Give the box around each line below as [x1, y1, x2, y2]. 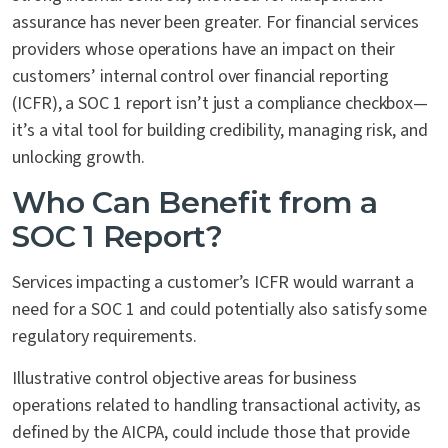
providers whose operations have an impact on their [12, 37, 395, 63]
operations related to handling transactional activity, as [12, 393, 422, 419]
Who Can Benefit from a [12, 184, 378, 222]
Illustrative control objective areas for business [12, 366, 357, 392]
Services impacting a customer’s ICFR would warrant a [12, 270, 414, 296]
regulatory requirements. [12, 324, 201, 350]
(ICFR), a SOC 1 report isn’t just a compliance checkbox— [12, 91, 429, 117]
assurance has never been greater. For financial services [12, 10, 420, 36]
